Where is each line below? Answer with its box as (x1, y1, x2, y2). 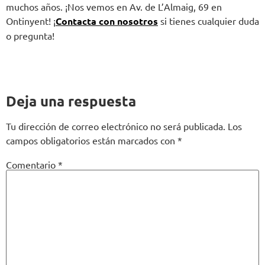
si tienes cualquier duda (158, 15, 259, 27)
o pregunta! (6, 30, 54, 42)
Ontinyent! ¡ (6, 15, 56, 27)
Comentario (6, 159, 58, 171)
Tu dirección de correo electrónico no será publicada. (6, 119, 225, 132)
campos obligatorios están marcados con (6, 134, 177, 146)
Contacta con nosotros (56, 15, 158, 28)
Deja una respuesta (6, 91, 136, 110)
